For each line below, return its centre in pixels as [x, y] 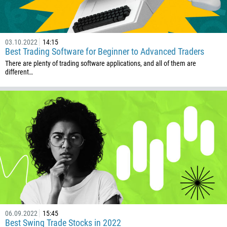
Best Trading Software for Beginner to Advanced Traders [105, 51]
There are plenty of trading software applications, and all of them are [101, 63]
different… [19, 72]
